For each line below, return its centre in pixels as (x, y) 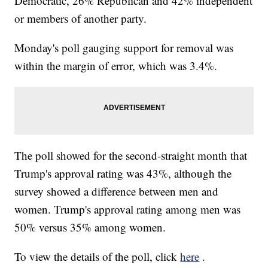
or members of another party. (81, 19)
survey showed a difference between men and (117, 191)
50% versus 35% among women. (90, 227)
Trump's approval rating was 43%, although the (123, 173)
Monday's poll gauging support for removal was (124, 48)
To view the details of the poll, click (98, 257)
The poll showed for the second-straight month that (131, 156)
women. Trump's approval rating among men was (128, 209)
